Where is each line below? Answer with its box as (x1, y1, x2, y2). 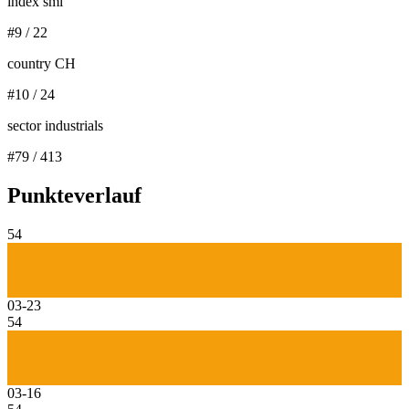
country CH (7, 56, 76, 72)
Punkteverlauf (7, 184, 142, 207)
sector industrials (7, 118, 103, 134)
